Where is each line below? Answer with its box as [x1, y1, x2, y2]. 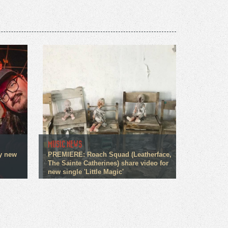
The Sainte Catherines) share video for [47, 159, 168, 167]
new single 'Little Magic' [47, 168, 124, 176]
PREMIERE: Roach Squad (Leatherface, [47, 151, 172, 158]
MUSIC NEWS [47, 140, 82, 148]
